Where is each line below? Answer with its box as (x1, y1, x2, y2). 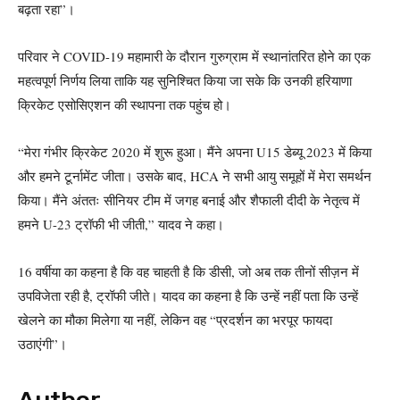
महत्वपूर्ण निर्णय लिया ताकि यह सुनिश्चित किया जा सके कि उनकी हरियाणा (18, 71, 352, 89)
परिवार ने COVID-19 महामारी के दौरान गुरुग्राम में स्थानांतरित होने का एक (18, 47, 371, 65)
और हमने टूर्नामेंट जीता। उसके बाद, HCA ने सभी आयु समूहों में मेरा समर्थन (18, 167, 371, 185)
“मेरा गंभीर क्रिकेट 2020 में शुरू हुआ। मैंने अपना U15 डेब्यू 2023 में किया (18, 143, 371, 161)
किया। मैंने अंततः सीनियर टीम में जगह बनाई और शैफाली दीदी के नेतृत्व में (18, 191, 360, 209)
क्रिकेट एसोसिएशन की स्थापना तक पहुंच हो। (18, 96, 231, 113)
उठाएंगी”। (18, 335, 67, 353)
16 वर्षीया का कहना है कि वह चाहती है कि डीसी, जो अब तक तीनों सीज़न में (18, 262, 359, 280)
